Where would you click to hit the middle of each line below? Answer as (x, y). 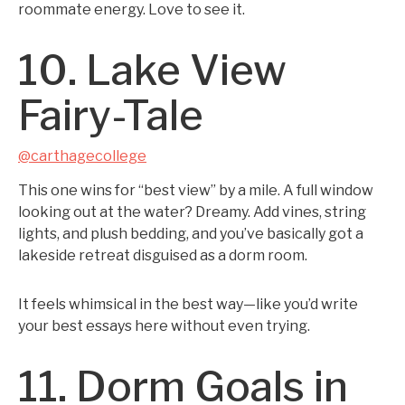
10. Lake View (152, 70)
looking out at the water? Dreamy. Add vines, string (192, 212)
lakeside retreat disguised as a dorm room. (163, 255)
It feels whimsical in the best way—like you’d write (188, 304)
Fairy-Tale (111, 115)
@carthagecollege (82, 156)
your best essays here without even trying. (164, 326)
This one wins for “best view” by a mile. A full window (196, 190)
